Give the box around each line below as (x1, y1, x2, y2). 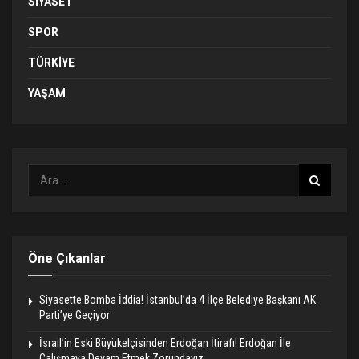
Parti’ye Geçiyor (39, 309, 110, 322)
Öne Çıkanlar (28, 251, 106, 267)
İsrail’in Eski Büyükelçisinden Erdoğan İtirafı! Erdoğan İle (39, 337, 291, 350)
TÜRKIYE (28, 56, 75, 70)
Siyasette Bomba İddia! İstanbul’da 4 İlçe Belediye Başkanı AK (39, 293, 316, 307)
